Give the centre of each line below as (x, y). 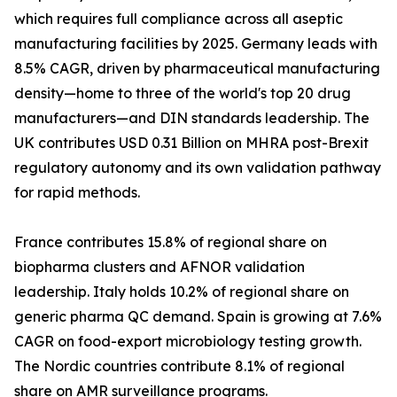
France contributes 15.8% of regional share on (171, 242)
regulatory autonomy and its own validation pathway (198, 168)
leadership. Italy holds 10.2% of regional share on (182, 292)
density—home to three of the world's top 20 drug (183, 93)
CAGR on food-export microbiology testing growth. (188, 342)
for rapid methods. (77, 193)
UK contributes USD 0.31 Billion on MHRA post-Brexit (191, 143)
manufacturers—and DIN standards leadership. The (192, 118)
